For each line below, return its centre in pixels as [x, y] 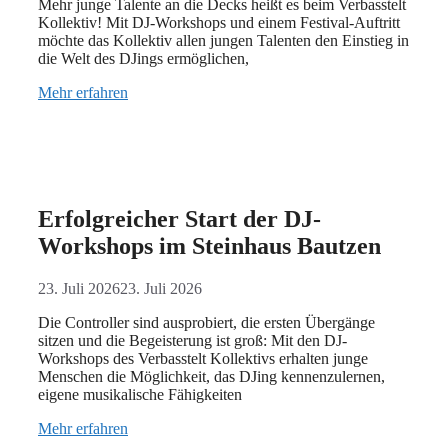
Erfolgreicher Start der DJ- [179, 219]
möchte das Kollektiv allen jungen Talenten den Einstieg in [223, 41]
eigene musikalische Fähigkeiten [140, 394]
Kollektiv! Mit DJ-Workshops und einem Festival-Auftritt [219, 23]
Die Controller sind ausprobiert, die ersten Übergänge [206, 322]
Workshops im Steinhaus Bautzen [209, 246]
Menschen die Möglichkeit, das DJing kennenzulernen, [211, 376]
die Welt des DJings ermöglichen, [143, 59]
